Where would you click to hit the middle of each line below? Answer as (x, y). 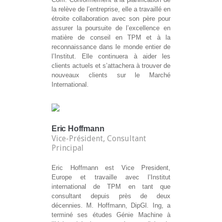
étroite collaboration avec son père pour (111, 19)
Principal (68, 148)
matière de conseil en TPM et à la (111, 38)
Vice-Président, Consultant (99, 139)
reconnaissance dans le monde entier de (111, 47)
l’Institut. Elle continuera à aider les (111, 56)
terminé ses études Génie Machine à (111, 215)
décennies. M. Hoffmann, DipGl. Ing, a (111, 206)
